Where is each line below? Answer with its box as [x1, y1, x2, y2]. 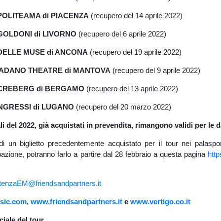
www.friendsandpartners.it [30, 197, 122, 206]
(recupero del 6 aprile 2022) [76, 29, 166, 38]
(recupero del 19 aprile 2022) [87, 47, 182, 56]
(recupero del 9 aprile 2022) [110, 66, 200, 74]
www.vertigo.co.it [130, 197, 190, 206]
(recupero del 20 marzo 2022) [74, 102, 171, 111]
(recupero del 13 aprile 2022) [84, 84, 178, 93]
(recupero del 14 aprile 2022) [88, 11, 183, 20]
